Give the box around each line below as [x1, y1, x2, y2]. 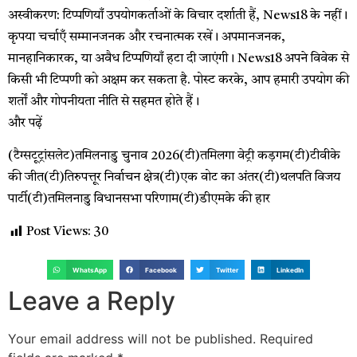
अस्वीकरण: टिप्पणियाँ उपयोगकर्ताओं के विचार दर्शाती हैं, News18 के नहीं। [8, 9, 347, 22]
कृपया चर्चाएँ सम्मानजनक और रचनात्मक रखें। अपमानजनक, [8, 30, 285, 44]
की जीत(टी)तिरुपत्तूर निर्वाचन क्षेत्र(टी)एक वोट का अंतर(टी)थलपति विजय [8, 171, 340, 185]
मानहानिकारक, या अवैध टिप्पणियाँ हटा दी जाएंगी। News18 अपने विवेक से [8, 52, 349, 65]
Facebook [145, 265, 178, 274]
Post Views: [26, 226, 91, 239]
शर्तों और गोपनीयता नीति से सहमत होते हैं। [8, 95, 199, 108]
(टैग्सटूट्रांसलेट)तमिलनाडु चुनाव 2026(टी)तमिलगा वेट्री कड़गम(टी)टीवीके [8, 150, 340, 163]
